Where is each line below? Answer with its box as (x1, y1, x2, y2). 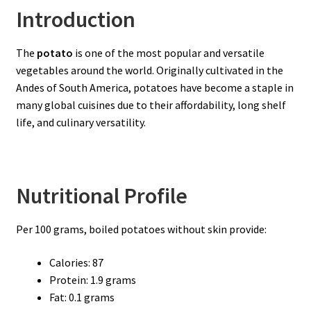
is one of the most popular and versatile (72, 46, 264, 60)
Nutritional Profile (15, 181, 187, 210)
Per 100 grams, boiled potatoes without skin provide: (15, 221, 267, 236)
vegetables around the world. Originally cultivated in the (15, 63, 283, 78)
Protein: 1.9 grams (49, 272, 136, 287)
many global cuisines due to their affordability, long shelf (15, 98, 286, 112)
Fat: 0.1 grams (49, 289, 115, 304)
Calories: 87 (49, 255, 103, 269)
